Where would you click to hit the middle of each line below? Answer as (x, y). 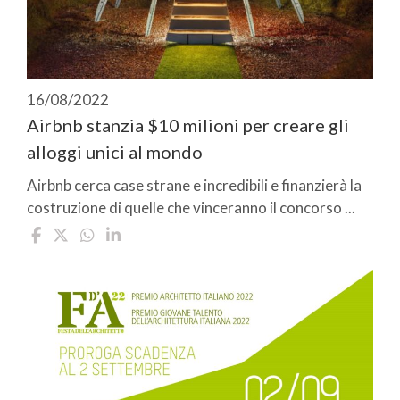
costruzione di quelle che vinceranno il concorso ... (191, 208)
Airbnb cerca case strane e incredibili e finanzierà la (194, 186)
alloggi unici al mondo (115, 152)
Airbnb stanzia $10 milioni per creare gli (188, 125)
